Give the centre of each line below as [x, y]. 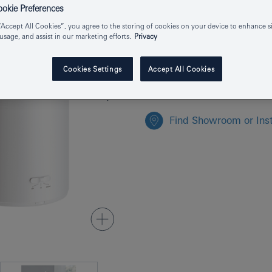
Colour [160, 61]
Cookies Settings [92, 69]
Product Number [181, 9]
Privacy [146, 36]
